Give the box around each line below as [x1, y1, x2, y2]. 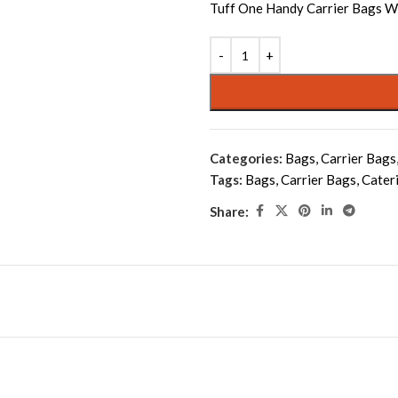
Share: [210, 203, 249, 219]
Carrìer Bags [321, 150, 396, 166]
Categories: [210, 150, 283, 166]
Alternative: [210, 39, 281, 55]
